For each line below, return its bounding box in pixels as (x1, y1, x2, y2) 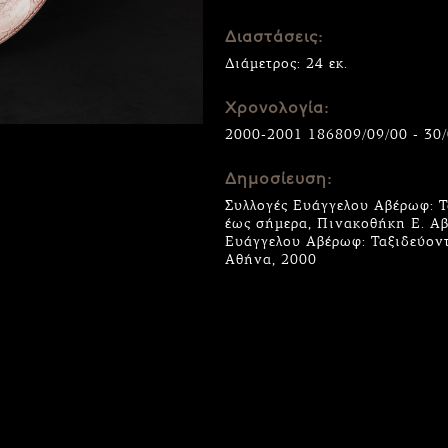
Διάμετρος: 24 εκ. (225, 55, 349, 72)
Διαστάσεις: (225, 30, 324, 46)
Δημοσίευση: (225, 172, 333, 188)
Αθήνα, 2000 (225, 251, 318, 268)
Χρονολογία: (225, 101, 330, 117)
